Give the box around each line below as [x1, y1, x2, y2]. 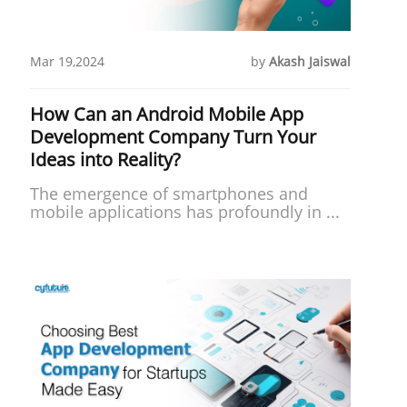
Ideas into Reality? [29, 146, 181, 172]
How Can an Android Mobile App [29, 101, 303, 126]
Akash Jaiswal [268, 52, 351, 70]
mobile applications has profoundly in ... [29, 200, 340, 223]
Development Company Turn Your [29, 124, 316, 149]
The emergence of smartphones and [29, 182, 308, 204]
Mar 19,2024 [29, 52, 104, 70]
